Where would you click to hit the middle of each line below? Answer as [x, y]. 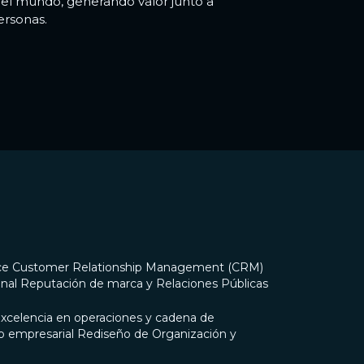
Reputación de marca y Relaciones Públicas [144, 284]
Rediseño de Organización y [157, 334]
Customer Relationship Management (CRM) [138, 268]
